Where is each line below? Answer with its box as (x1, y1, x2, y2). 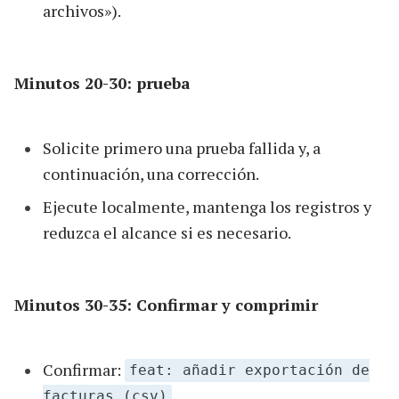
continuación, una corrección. (43, 162, 259, 184)
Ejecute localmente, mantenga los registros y (43, 195, 371, 217)
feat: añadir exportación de (129, 362, 370, 379)
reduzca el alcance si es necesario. (43, 221, 291, 243)
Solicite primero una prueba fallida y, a (43, 136, 321, 159)
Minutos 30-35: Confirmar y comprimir (14, 293, 318, 315)
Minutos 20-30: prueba (14, 71, 191, 94)
